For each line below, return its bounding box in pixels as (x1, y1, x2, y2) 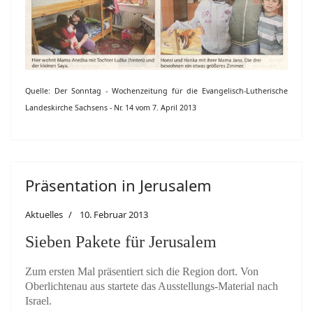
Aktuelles (25, 208, 63, 221)
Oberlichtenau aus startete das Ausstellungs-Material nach (25, 280, 278, 293)
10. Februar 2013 (80, 208, 148, 221)
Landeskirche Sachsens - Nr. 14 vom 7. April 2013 (25, 103, 196, 113)
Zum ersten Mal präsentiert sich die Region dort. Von (25, 265, 259, 278)
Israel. (25, 295, 52, 307)
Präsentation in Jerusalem (25, 175, 212, 196)
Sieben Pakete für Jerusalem (25, 233, 217, 252)
